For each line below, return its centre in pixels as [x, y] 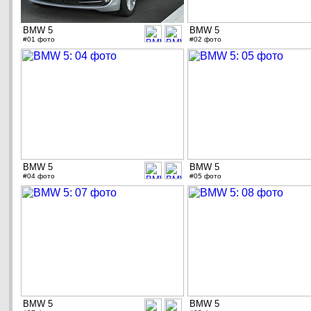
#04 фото [39, 176]
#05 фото [205, 176]
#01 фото [39, 40]
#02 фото [205, 40]
